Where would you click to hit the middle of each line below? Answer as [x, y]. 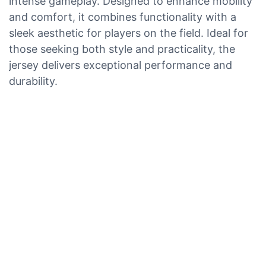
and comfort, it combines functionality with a [123, 17]
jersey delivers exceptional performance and [121, 65]
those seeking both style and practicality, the [122, 49]
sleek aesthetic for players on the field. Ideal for [129, 33]
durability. [33, 81]
